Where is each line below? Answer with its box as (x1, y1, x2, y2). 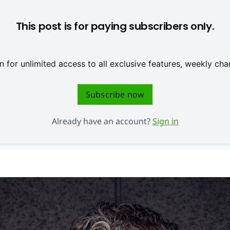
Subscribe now (85, 89, 145, 101)
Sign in (152, 116, 179, 127)
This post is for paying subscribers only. (15, 19, 215, 34)
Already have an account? (51, 116, 152, 127)
